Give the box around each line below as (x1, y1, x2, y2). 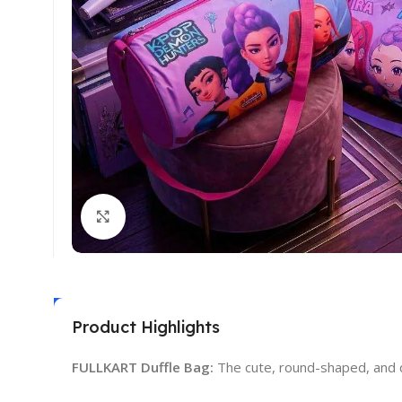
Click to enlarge (126, 207, 223, 224)
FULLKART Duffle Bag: (72, 357, 214, 376)
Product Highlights (72, 316, 220, 337)
